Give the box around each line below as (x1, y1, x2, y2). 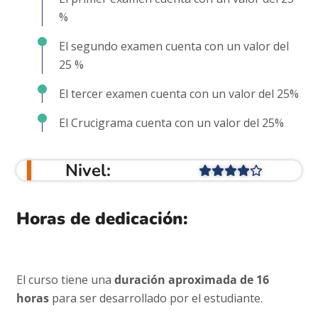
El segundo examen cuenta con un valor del (59, 38, 289, 54)
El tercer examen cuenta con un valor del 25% (59, 85, 299, 102)
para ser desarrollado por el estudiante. (49, 290, 263, 306)
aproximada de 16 (165, 271, 269, 287)
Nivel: (65, 158, 111, 182)
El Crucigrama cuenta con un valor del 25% (59, 114, 284, 131)
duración (114, 271, 165, 287)
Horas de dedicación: (16, 207, 188, 230)
